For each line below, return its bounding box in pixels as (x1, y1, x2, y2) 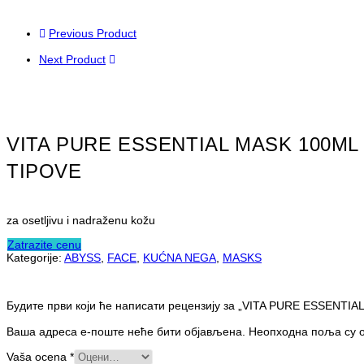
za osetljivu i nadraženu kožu (6, 213, 155, 227)
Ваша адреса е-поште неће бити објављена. (6, 325, 245, 338)
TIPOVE (6, 159, 82, 182)
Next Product (39, 53, 106, 66)
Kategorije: (6, 250, 64, 264)
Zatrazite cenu (7, 237, 81, 251)
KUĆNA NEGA (143, 250, 216, 264)
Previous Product (49, 27, 136, 40)
